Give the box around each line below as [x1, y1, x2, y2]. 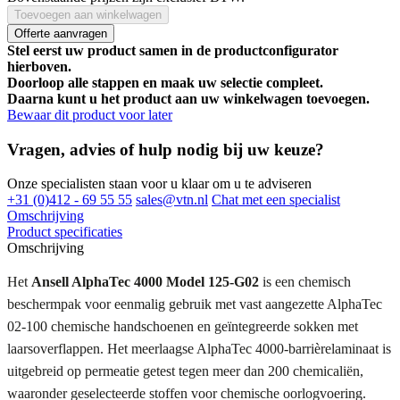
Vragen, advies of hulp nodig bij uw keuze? [7, 139, 324, 159]
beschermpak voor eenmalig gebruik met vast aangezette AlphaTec [7, 296, 382, 312]
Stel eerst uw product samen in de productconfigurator [7, 42, 338, 58]
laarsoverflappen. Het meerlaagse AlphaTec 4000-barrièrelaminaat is [7, 341, 391, 357]
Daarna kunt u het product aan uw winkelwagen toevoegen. [7, 90, 370, 106]
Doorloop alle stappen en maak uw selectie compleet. [7, 74, 323, 90]
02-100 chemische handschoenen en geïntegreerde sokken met [7, 319, 358, 335]
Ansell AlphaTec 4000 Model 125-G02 [31, 274, 259, 290]
